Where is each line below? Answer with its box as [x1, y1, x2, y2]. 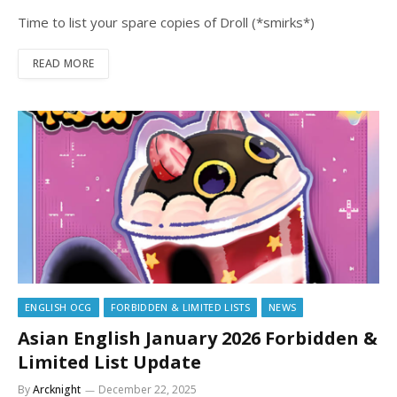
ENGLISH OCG [25, 300, 92, 315]
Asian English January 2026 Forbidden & [18, 326, 378, 351]
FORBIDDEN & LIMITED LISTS [110, 300, 250, 315]
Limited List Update [18, 350, 201, 375]
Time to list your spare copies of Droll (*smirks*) [18, 13, 315, 32]
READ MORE [33, 56, 95, 72]
